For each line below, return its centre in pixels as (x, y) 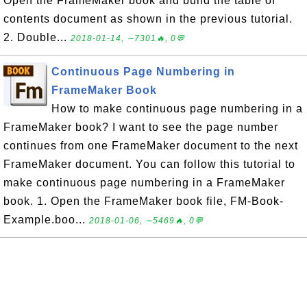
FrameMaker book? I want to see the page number (141, 127)
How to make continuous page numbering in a (177, 108)
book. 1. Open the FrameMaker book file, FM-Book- (144, 201)
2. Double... (37, 37)
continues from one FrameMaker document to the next (151, 145)
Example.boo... (46, 219)
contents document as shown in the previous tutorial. (148, 19)
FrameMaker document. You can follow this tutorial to (149, 164)
